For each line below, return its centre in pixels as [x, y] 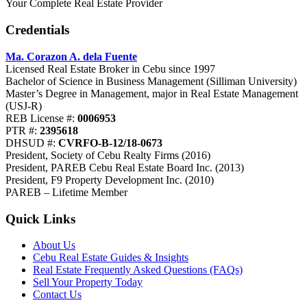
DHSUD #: [32, 143]
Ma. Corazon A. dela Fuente [71, 56]
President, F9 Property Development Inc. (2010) [110, 180]
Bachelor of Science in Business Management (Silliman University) [151, 81]
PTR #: [23, 130]
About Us [54, 245]
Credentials [37, 30]
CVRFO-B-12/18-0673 [110, 143]
